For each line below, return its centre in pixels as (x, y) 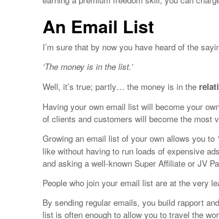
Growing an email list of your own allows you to (130, 138)
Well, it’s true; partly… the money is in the (121, 86)
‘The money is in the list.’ (88, 66)
